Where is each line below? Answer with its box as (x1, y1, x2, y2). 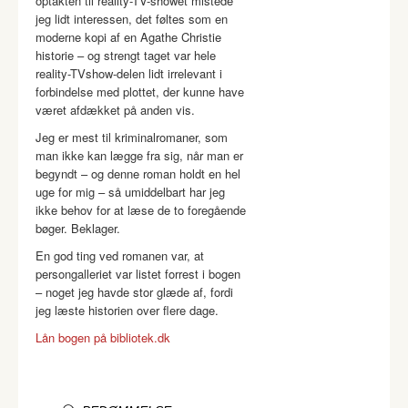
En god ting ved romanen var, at (36, 247, 204, 264)
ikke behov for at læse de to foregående (36, 201, 246, 219)
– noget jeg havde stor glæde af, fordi (36, 283, 233, 301)
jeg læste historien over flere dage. (36, 301, 219, 319)
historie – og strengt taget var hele (36, 46, 216, 64)
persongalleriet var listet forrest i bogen (36, 265, 240, 282)
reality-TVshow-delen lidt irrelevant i (36, 65, 222, 82)
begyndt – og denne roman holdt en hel (36, 165, 240, 182)
